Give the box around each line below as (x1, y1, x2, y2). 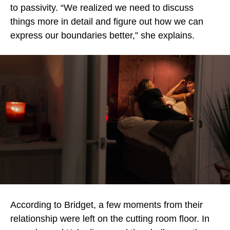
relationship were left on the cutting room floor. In (10, 214, 209, 224)
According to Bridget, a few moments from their (10, 200, 203, 210)
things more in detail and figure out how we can (10, 16, 203, 27)
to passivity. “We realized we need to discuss (10, 3, 194, 13)
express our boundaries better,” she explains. (10, 30, 197, 41)
